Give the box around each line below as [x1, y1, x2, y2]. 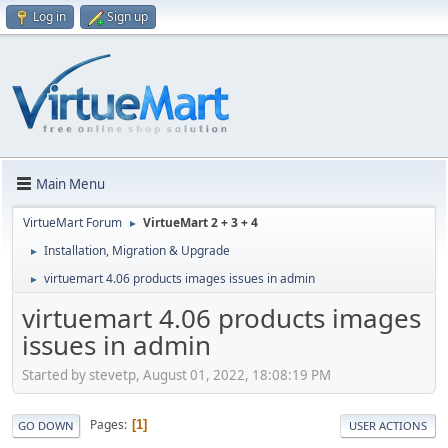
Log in [33, 8, 66, 25]
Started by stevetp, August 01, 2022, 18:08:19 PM [22, 365, 331, 384]
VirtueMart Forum [23, 214, 122, 231]
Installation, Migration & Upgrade [44, 242, 230, 259]
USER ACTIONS [349, 417, 427, 433]
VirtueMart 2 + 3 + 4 [143, 214, 258, 231]
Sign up [107, 8, 148, 25]
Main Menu [36, 174, 105, 193]
